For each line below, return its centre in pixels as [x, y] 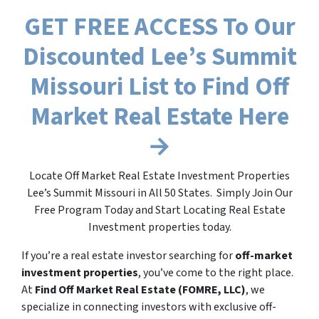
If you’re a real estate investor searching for [128, 255]
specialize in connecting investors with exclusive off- [149, 307]
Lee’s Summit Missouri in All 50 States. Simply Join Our [159, 193]
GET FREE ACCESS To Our [159, 27]
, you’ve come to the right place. [216, 272]
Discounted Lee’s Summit [159, 57]
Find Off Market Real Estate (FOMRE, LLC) [140, 289]
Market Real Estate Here [159, 116]
